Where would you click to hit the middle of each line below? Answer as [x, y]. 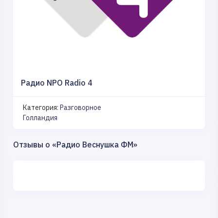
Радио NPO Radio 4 [57, 82]
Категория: [41, 107]
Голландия [40, 118]
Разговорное [81, 107]
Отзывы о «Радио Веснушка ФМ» [75, 144]
